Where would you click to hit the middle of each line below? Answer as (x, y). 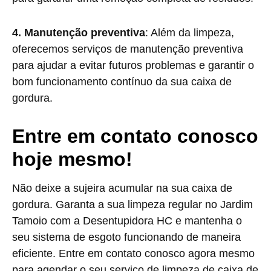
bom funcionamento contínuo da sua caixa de (122, 82)
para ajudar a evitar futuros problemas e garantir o (133, 65)
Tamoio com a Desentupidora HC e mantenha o (127, 221)
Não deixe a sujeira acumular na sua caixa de (122, 188)
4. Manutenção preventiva (79, 33)
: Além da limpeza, (190, 33)
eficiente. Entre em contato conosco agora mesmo (133, 253)
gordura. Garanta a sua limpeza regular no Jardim (132, 204)
